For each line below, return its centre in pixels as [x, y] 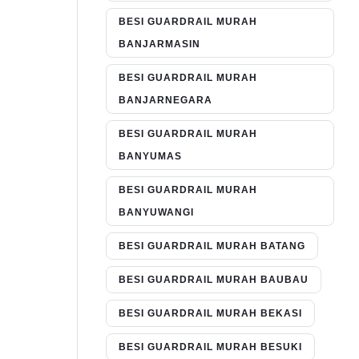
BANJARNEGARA [165, 101]
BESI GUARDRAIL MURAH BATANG [212, 246]
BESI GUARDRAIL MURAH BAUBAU [214, 280]
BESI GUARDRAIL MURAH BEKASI [210, 314]
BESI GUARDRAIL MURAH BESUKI [210, 347]
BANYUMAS [150, 157]
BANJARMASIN [159, 44]
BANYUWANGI [156, 213]
